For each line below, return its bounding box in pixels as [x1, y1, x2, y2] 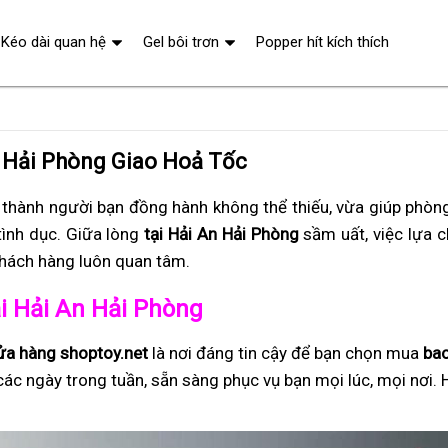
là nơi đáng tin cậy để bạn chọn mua [148, 343, 423, 363]
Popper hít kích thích [256, 33, 389, 51]
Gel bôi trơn [143, 33, 219, 51]
